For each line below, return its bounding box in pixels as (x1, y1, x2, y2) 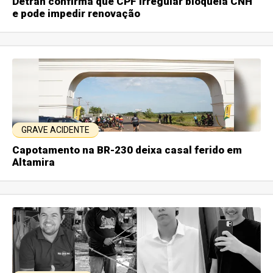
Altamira (12, 155, 55, 168)
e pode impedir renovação (12, 7, 141, 19)
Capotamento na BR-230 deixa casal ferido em (12, 143, 243, 156)
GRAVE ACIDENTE (21, 124, 90, 135)
